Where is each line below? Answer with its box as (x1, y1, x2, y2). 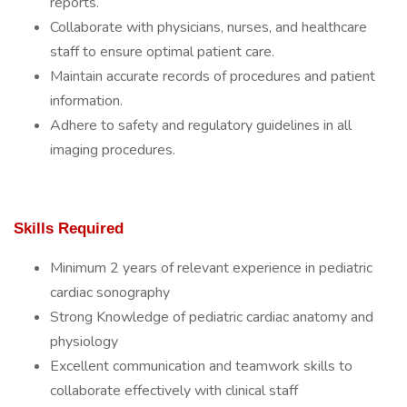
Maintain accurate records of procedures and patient (50, 66, 375, 86)
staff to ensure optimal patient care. (50, 42, 274, 62)
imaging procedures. (50, 140, 175, 160)
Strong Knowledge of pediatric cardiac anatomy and (50, 307, 373, 327)
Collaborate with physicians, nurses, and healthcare (50, 17, 367, 37)
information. (50, 91, 123, 111)
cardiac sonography (50, 283, 170, 303)
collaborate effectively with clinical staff (50, 381, 298, 401)
